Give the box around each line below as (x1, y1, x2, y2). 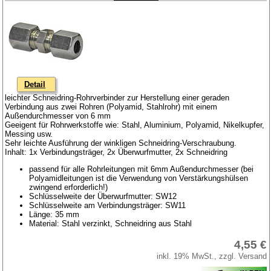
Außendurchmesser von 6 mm (5, 111, 111, 120)
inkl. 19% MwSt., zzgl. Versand (157, 251, 267, 261)
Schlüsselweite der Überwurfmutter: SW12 (29, 191, 177, 201)
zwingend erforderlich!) (29, 182, 108, 192)
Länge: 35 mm (29, 209, 80, 219)
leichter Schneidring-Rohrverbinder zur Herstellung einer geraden (5, 93, 230, 102)
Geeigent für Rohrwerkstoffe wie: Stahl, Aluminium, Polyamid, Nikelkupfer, (5, 120, 265, 129)
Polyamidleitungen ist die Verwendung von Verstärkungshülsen (29, 173, 249, 183)
